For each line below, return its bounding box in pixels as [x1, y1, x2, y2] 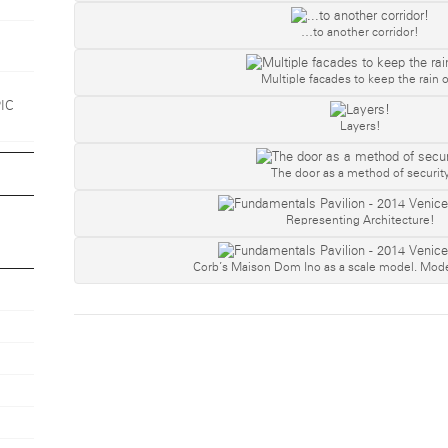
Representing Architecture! [285, 213, 435, 226]
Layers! [339, 119, 381, 132]
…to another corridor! [301, 25, 419, 38]
